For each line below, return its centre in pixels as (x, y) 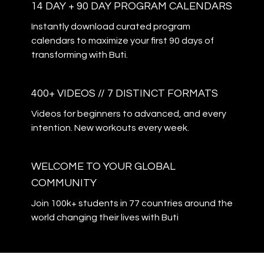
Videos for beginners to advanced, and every (128, 114)
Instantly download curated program (110, 27)
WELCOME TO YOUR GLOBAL (103, 167)
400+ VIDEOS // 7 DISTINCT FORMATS (124, 94)
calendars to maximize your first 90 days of (122, 41)
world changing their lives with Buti (105, 218)
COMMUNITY (64, 183)
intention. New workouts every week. (110, 128)
